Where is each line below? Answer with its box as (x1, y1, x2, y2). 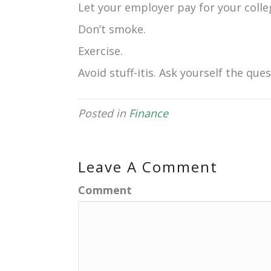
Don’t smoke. (78, 22, 146, 36)
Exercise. (78, 44, 123, 58)
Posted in (78, 106, 129, 120)
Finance (129, 106, 168, 120)
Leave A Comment (78, 157, 218, 177)
